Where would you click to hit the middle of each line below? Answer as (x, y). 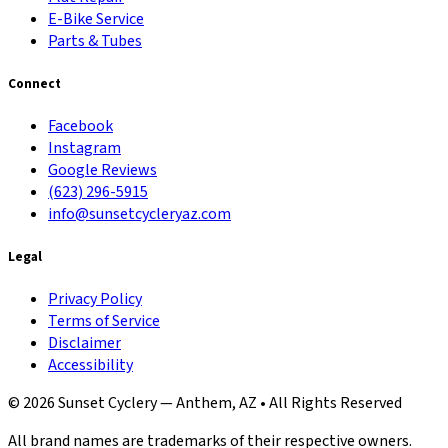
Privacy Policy (95, 299)
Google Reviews (102, 170)
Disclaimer (84, 343)
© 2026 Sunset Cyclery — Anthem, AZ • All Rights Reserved (205, 403)
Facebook (80, 126)
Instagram (84, 148)
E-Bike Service (96, 18)
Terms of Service (104, 321)
